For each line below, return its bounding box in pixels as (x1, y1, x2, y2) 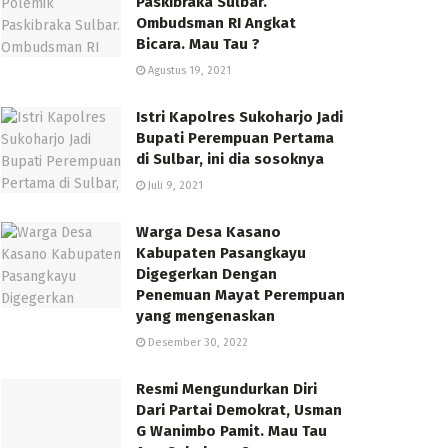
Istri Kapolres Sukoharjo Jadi (136, 108, 343, 126)
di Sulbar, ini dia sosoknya (136, 150, 324, 168)
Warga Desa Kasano (136, 223, 281, 241)
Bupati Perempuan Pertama (136, 129, 334, 147)
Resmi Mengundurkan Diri (136, 380, 317, 398)
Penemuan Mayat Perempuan (136, 286, 345, 304)
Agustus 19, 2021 (145, 64, 231, 77)
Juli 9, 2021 (145, 179, 203, 192)
